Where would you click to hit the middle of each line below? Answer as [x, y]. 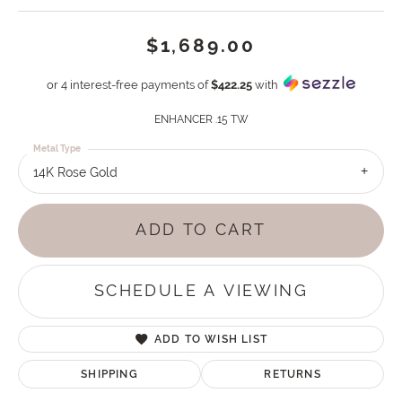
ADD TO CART [201, 230]
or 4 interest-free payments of [129, 84]
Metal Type [57, 149]
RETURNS [293, 374]
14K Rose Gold [75, 173]
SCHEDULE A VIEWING [201, 291]
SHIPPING [109, 374]
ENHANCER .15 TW [201, 120]
